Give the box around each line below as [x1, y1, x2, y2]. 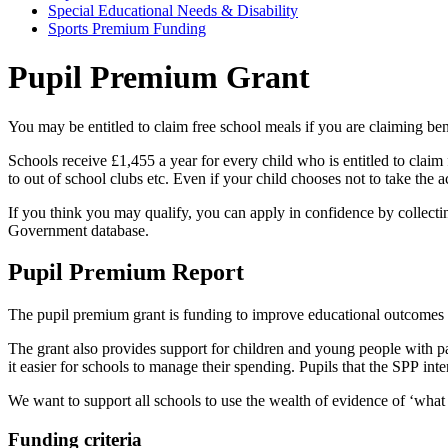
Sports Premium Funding [48, 19, 206, 37]
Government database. [8, 221, 149, 239]
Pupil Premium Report [8, 259, 244, 286]
